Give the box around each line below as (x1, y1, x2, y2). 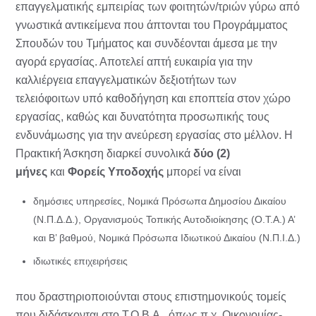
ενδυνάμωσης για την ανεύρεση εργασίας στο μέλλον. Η (16, 129, 293, 142)
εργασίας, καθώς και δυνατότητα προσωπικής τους (16, 111, 269, 123)
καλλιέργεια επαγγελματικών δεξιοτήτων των (16, 74, 236, 87)
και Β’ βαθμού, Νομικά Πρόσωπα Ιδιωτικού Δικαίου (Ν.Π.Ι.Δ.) (33, 232, 300, 244)
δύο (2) (193, 147, 230, 160)
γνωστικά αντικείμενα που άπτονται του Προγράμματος (16, 19, 288, 32)
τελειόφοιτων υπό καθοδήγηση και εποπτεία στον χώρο (16, 92, 291, 105)
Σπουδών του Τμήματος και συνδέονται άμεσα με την (16, 37, 277, 50)
